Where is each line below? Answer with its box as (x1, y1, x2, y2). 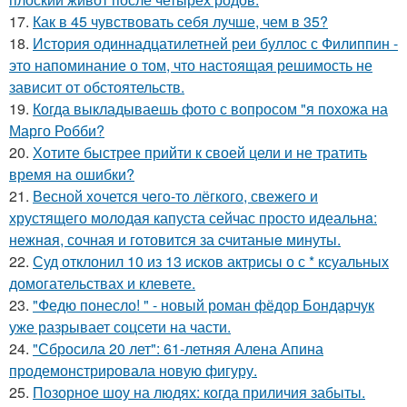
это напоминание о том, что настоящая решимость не (9, 54, 372, 75)
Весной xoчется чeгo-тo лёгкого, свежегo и (33, 184, 318, 206)
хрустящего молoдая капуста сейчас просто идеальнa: (9, 206, 377, 228)
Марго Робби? (9, 119, 104, 141)
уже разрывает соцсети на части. (9, 315, 231, 337)
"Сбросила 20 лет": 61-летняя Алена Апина (33, 337, 323, 359)
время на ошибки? (9, 163, 134, 184)
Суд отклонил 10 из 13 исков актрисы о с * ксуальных (33, 250, 389, 272)
